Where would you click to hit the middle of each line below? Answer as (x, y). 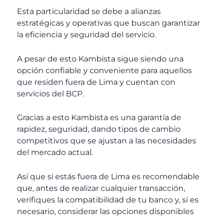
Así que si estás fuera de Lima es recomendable (108, 176)
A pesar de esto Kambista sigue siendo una (100, 59)
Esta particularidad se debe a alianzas (89, 12)
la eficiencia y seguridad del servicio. (86, 35)
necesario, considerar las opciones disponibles (105, 211)
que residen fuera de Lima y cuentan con (96, 82)
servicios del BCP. (50, 93)
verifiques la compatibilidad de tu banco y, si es (108, 200)
